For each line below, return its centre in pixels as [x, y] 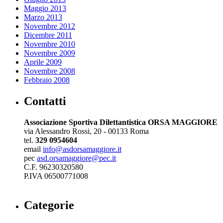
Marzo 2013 [43, 17]
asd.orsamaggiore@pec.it [76, 158]
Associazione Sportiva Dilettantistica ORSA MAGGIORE [121, 122]
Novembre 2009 [50, 53]
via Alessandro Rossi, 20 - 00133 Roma [86, 131]
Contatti [45, 101]
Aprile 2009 [43, 62]
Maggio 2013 [45, 8]
